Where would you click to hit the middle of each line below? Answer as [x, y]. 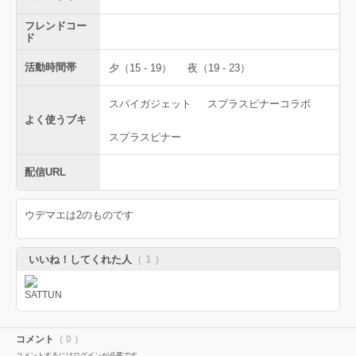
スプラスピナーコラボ [259, 103]
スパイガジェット [150, 103]
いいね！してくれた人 [80, 259]
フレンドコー [56, 26]
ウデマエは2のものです [79, 215]
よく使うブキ [56, 120]
